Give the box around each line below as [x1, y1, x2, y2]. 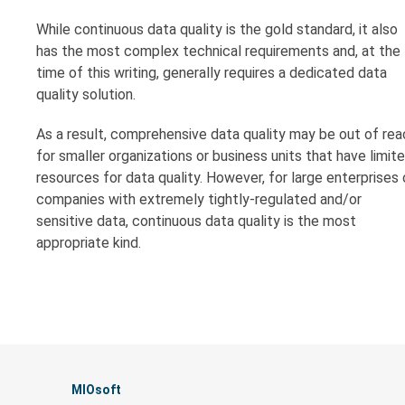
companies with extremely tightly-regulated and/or [36, 190, 362, 208]
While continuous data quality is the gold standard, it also [36, 20, 398, 38]
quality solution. [36, 85, 136, 103]
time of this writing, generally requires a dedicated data [36, 63, 387, 81]
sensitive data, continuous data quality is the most [36, 212, 356, 230]
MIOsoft [71, 381, 122, 397]
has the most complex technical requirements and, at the [36, 42, 400, 60]
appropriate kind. [36, 233, 141, 251]
